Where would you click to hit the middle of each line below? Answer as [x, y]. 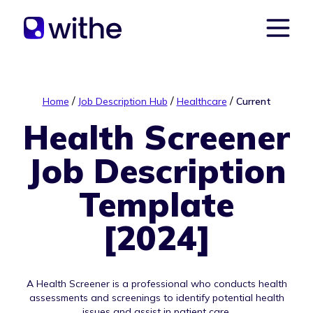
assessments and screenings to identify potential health [156, 298]
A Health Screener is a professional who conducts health [156, 284]
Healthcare [202, 101]
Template [156, 204]
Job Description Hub [123, 101]
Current [253, 101]
